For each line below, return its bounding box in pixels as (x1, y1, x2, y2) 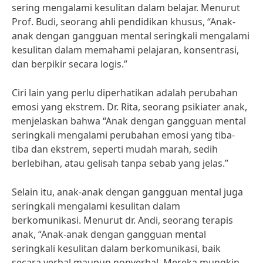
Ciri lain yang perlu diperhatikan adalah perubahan (12, 86, 238, 99)
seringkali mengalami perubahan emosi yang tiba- (12, 129, 235, 141)
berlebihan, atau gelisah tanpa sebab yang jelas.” (12, 157, 228, 170)
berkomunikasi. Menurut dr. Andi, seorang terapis (12, 214, 233, 227)
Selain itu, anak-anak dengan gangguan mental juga (12, 186, 243, 198)
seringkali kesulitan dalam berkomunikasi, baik (12, 242, 221, 255)
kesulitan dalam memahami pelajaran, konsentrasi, (12, 43, 239, 56)
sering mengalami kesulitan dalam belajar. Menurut (12, 1, 240, 14)
